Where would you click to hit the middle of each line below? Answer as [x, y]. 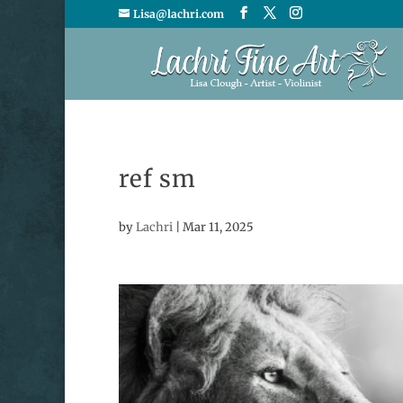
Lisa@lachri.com [179, 14]
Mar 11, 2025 [218, 227]
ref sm [157, 179]
